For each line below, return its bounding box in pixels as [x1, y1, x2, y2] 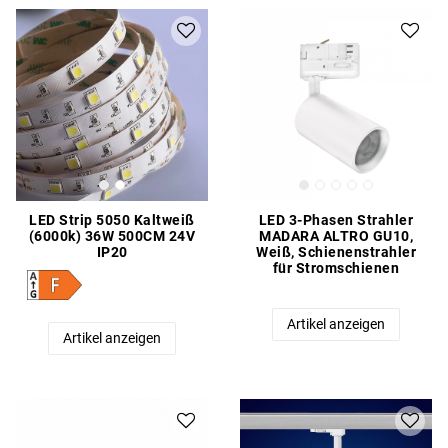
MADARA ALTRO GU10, [259, 228, 413, 245]
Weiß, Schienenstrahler [256, 244, 416, 261]
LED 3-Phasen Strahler [258, 212, 414, 229]
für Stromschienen [272, 260, 400, 277]
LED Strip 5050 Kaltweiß [29, 212, 195, 229]
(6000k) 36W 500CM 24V [28, 228, 196, 245]
